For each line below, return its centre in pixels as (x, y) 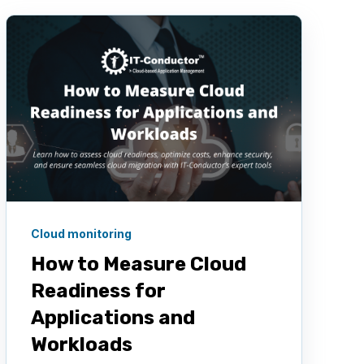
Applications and (113, 317)
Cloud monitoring (81, 233)
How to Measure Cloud (138, 264)
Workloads (81, 344)
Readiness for (98, 290)
